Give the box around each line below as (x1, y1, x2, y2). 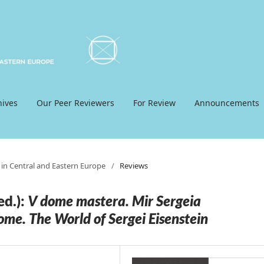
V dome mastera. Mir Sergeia (28, 192, 201, 209)
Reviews (120, 160, 148, 171)
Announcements (194, 97, 259, 108)
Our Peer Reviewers (36, 97, 114, 108)
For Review (133, 97, 176, 108)
